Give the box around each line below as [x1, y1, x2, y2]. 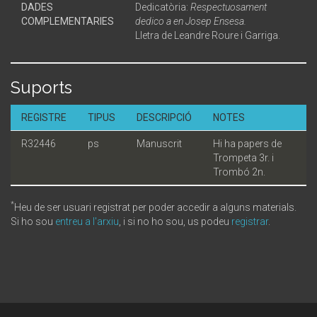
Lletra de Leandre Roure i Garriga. [135, 29, 280, 41]
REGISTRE [21, 111, 67, 123]
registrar [231, 215, 268, 227]
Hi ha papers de [213, 137, 282, 149]
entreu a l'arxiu [55, 215, 119, 227]
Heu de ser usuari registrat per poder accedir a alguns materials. [14, 201, 296, 213]
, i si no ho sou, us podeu [119, 215, 231, 227]
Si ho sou [11, 215, 55, 227]
